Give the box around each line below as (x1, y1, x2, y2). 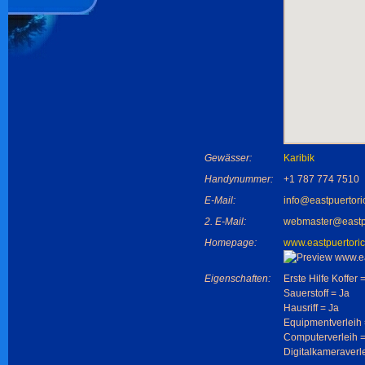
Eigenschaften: (204, 273, 270, 284)
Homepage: (204, 237, 257, 248)
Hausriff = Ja (284, 302, 339, 314)
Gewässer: (204, 152, 252, 164)
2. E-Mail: (204, 216, 246, 227)
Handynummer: (204, 174, 273, 185)
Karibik (284, 152, 314, 164)
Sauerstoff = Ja (284, 288, 350, 299)
